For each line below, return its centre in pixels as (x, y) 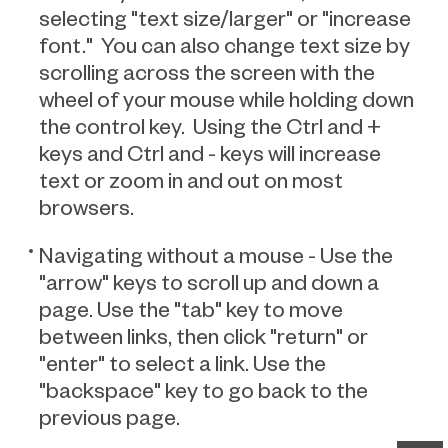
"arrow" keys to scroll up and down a (209, 281)
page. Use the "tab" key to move (191, 308)
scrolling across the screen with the (207, 71)
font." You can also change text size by (224, 44)
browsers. (86, 206)
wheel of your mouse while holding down (226, 98)
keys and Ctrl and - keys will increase (210, 152)
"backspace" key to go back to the (203, 389)
